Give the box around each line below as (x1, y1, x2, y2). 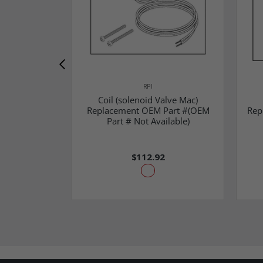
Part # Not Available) (106, 115, 190, 127)
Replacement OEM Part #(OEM (86, 104, 210, 117)
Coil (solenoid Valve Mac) (98, 94, 198, 106)
